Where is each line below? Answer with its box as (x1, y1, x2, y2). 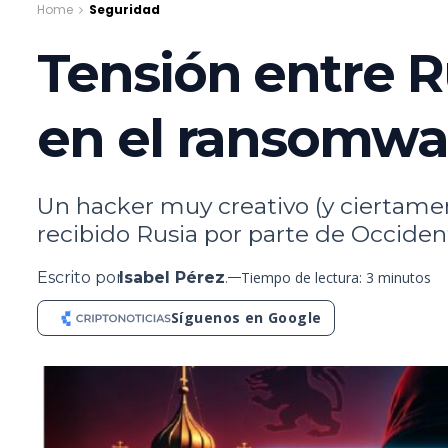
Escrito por (37, 267, 123, 287)
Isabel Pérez (119, 267, 225, 287)
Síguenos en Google (171, 307, 322, 327)
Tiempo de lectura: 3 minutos (241, 267, 431, 287)
